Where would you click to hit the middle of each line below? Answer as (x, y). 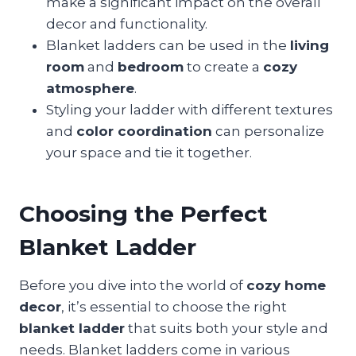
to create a (223, 66)
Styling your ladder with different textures (190, 109)
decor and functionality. (127, 23)
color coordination (144, 131)
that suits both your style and (226, 328)
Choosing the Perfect (143, 213)
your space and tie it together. (149, 152)
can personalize (268, 131)
